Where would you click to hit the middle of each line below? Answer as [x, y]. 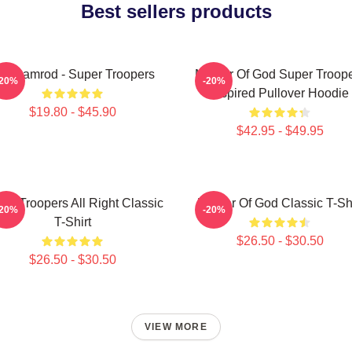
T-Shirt [72, 222]
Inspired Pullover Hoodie [280, 93]
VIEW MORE [176, 327]
